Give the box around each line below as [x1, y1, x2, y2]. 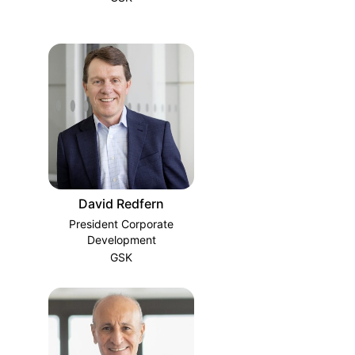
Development [86, 233, 156, 247]
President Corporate [69, 217, 174, 231]
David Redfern [78, 196, 164, 212]
